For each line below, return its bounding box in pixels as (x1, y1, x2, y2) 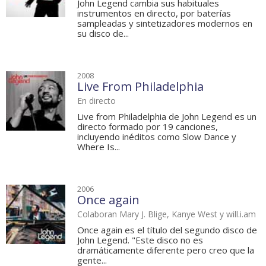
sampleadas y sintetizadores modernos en (77, 17, 252, 30)
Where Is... (77, 141, 120, 153)
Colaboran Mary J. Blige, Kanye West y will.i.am (77, 208, 256, 220)
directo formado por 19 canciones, (77, 121, 218, 133)
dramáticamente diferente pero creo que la (77, 244, 254, 256)
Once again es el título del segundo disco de (77, 224, 257, 236)
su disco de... (77, 27, 129, 40)
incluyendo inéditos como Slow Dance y (77, 131, 236, 143)
